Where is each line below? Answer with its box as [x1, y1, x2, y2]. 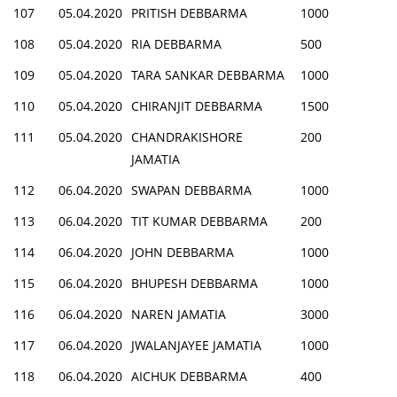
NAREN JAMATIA [131, 305, 226, 323]
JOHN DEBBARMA [131, 243, 234, 261]
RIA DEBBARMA [131, 35, 222, 52]
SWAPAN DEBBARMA [131, 181, 252, 198]
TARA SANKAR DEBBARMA [131, 66, 284, 83]
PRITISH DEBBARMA [131, 4, 247, 21]
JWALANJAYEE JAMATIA [131, 336, 261, 354]
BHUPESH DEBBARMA [131, 274, 258, 292]
